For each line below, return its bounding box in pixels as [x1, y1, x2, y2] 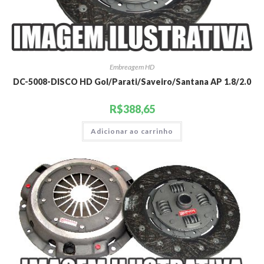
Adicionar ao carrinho [91, 126, 173, 136]
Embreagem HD [110, 62, 154, 71]
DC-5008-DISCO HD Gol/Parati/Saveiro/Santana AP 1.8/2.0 [13, 76, 251, 87]
